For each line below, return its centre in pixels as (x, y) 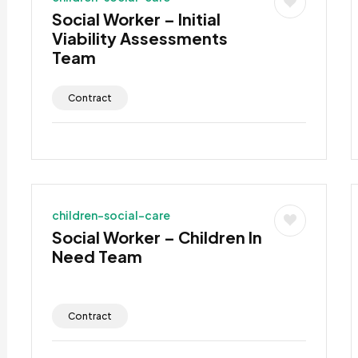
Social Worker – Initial (136, 18)
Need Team (97, 256)
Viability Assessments (139, 38)
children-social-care (111, 215)
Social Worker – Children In (157, 237)
